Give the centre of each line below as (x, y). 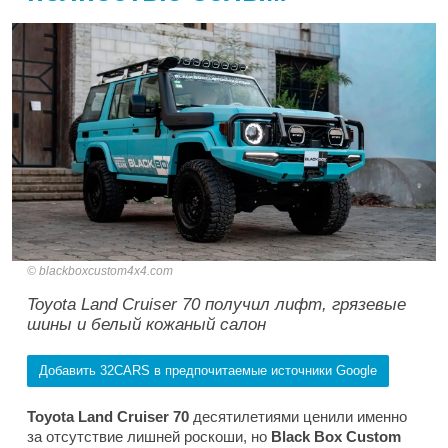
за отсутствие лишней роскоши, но (147, 437)
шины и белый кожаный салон (146, 325)
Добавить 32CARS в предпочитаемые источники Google (208, 371)
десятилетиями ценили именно (298, 417)
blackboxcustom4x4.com (106, 271)
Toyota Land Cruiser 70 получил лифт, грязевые (216, 305)
